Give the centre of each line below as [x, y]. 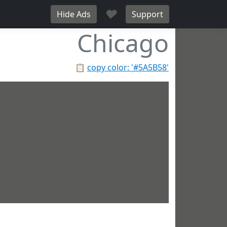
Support [147, 14]
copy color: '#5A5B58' [128, 67]
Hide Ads [74, 14]
